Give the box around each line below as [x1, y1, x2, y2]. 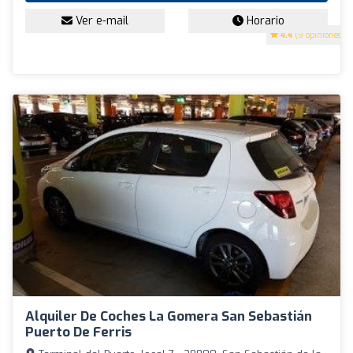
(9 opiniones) [292, 30, 344, 41]
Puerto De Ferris [25, 322, 132, 341]
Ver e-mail [72, 13, 128, 29]
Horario [243, 13, 284, 29]
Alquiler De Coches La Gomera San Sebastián [25, 307, 312, 325]
